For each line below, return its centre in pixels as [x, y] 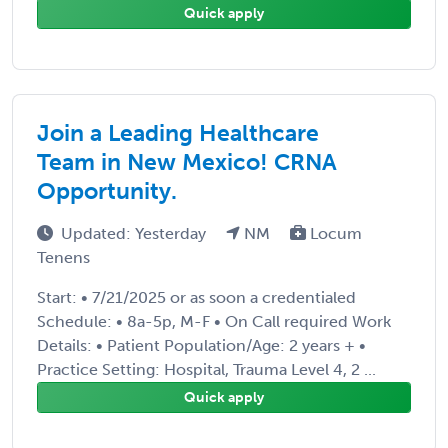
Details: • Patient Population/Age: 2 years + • [201, 345]
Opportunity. [107, 190]
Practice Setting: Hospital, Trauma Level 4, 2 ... [206, 369]
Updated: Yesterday [135, 233]
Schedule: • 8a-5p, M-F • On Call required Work [214, 321]
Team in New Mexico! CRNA [187, 161]
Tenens [63, 257]
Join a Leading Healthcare [178, 132]
